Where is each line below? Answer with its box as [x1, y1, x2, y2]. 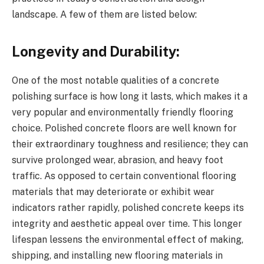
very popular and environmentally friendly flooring [12, 107, 233, 118]
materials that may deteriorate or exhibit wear [12, 186, 214, 198]
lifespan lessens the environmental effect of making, [12, 234, 243, 246]
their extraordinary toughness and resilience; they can [12, 138, 248, 150]
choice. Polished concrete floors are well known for [12, 123, 237, 134]
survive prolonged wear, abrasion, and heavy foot [12, 154, 223, 166]
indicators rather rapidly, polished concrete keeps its [12, 202, 244, 214]
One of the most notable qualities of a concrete [12, 75, 219, 87]
